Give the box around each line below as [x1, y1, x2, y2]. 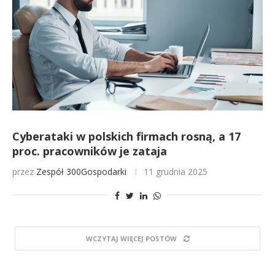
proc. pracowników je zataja [12, 144, 167, 158]
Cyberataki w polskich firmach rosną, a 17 [12, 129, 241, 144]
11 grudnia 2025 [144, 166, 207, 177]
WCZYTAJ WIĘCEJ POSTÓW [85, 234, 177, 243]
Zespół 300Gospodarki [36, 166, 126, 177]
